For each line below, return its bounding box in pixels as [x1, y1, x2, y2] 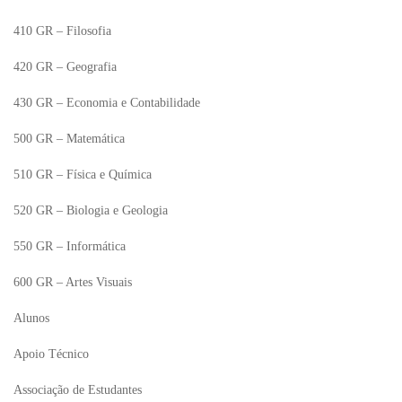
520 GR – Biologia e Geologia [13, 204, 168, 217]
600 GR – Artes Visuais [13, 275, 132, 289]
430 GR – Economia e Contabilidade [13, 96, 200, 109]
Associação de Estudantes [13, 383, 142, 397]
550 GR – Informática [13, 240, 126, 253]
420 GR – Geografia [13, 60, 117, 74]
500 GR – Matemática [13, 132, 125, 145]
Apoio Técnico [13, 347, 89, 361]
